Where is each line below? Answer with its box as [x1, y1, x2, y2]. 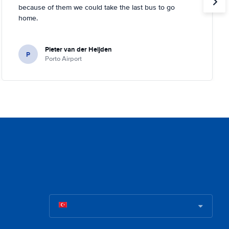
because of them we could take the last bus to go [18, 3, 175, 12]
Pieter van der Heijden [44, 44, 112, 54]
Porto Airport [44, 55, 82, 63]
